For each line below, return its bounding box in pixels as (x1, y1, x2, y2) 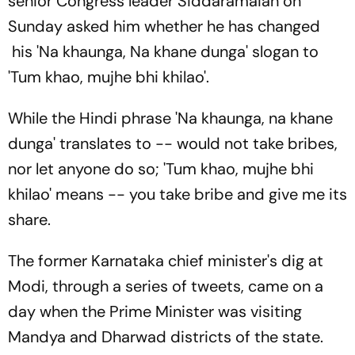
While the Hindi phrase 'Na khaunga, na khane (8, 108, 333, 128)
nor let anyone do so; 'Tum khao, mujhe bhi (8, 158, 314, 179)
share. (8, 209, 51, 230)
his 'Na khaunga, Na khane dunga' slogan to (8, 41, 319, 62)
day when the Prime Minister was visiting (8, 301, 302, 322)
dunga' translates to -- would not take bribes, (8, 133, 338, 154)
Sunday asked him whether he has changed (8, 16, 320, 36)
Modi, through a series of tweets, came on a (8, 276, 323, 296)
